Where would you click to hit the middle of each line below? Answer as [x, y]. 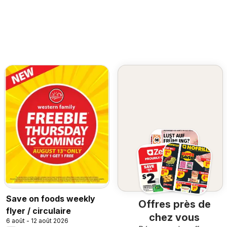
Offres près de [174, 204]
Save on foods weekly [51, 198]
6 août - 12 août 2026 [37, 220]
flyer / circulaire [39, 211]
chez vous [174, 218]
